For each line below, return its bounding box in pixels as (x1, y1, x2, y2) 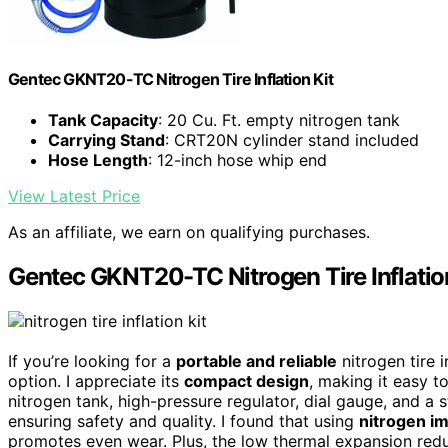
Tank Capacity (48, 110, 158, 131)
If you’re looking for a (8, 351, 176, 372)
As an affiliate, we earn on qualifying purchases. (8, 222, 370, 243)
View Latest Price (8, 186, 140, 207)
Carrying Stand (48, 130, 165, 151)
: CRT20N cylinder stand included (165, 130, 419, 151)
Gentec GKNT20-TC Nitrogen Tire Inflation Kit (8, 69, 333, 90)
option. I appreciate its (8, 371, 184, 392)
